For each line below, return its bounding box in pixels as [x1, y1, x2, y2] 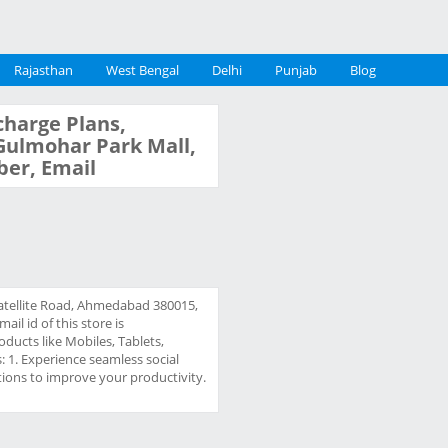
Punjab [275, 61, 317, 79]
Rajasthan [14, 61, 73, 79]
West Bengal [106, 61, 179, 79]
